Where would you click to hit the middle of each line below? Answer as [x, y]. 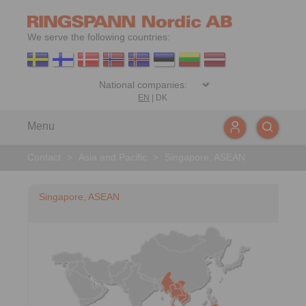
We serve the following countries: [99, 37]
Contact [44, 157]
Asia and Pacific [113, 157]
